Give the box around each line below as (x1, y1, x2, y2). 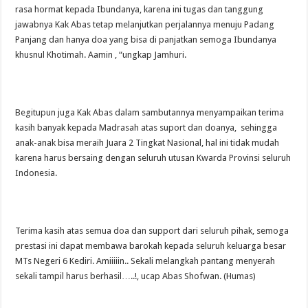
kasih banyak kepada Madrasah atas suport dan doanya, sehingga (15, 122, 278, 133)
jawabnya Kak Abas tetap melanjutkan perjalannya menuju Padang (15, 19, 275, 30)
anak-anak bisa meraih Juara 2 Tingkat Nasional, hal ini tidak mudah (15, 137, 280, 148)
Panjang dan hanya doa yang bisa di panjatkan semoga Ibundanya (15, 34, 277, 45)
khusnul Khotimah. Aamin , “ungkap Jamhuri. (15, 49, 187, 60)
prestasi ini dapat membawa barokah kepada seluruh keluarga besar (15, 240, 287, 251)
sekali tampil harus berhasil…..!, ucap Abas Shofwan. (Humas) (15, 270, 256, 281)
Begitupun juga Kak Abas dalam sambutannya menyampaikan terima (15, 107, 285, 118)
